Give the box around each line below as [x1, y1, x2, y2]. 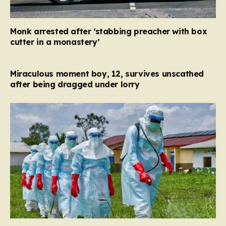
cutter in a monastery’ [10, 36, 100, 47]
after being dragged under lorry [10, 79, 140, 89]
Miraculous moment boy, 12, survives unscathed [10, 68, 204, 79]
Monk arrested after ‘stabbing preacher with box [10, 26, 207, 36]
